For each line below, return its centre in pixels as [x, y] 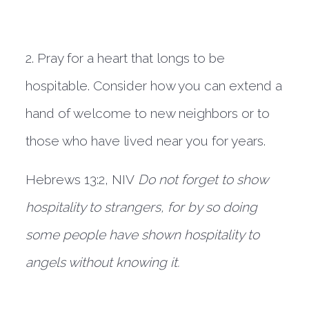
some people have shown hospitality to [143, 235]
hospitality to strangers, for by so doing [142, 207]
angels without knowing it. [103, 262]
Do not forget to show [203, 179]
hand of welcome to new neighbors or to [148, 113]
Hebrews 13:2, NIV [82, 179]
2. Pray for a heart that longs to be [126, 58]
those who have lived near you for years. [146, 141]
